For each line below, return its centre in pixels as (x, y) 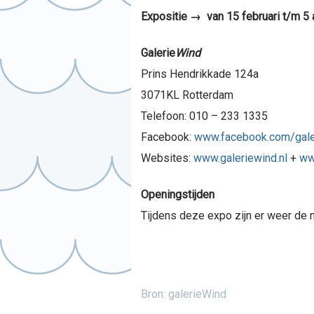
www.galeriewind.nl (240, 158)
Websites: (167, 158)
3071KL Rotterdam (187, 95)
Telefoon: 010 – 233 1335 (204, 116)
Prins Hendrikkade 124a (199, 74)
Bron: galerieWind (183, 294)
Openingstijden (177, 195)
